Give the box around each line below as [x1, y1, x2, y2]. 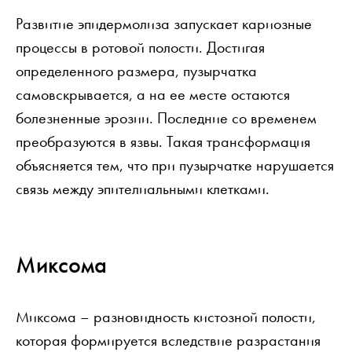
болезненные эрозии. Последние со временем [16, 107, 317, 128]
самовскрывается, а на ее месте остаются [16, 83, 290, 104]
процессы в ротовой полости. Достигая [16, 36, 265, 57]
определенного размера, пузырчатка [16, 60, 257, 81]
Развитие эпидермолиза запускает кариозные [16, 13, 312, 34]
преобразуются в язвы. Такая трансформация [16, 130, 310, 152]
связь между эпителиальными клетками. [16, 178, 269, 199]
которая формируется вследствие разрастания [16, 329, 321, 350]
